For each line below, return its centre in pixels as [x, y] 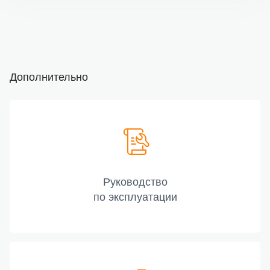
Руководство [135, 182]
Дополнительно [49, 77]
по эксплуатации [135, 197]
